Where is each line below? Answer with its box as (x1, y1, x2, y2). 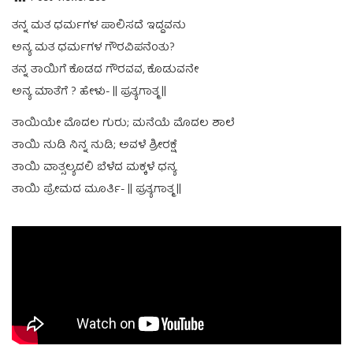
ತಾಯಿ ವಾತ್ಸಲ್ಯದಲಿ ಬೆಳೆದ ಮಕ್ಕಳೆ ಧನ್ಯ (12, 158, 176, 177)
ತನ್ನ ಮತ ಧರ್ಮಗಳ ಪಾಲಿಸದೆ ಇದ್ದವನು (12, 16, 186, 35)
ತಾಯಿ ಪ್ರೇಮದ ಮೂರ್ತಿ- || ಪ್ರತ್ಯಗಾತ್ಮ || (12, 180, 181, 199)
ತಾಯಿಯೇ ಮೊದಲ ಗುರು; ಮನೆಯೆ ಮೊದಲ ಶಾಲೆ (12, 113, 234, 133)
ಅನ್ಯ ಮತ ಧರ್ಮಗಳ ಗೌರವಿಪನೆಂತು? (12, 38, 175, 58)
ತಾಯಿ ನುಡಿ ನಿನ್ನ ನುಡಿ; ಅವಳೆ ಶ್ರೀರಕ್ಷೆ (12, 136, 176, 155)
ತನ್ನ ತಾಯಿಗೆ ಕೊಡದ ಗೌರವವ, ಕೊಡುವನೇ (12, 60, 199, 80)
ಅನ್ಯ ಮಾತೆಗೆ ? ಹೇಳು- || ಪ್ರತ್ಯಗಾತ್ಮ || (12, 82, 166, 102)
